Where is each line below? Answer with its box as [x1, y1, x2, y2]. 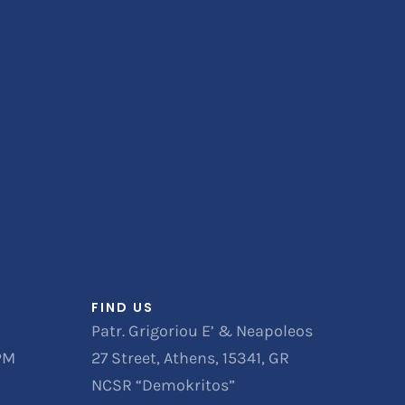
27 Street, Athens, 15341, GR [90, 348, 289, 369]
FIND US [90, 298, 154, 317]
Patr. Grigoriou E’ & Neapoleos [90, 321, 313, 342]
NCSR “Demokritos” [90, 375, 235, 396]
